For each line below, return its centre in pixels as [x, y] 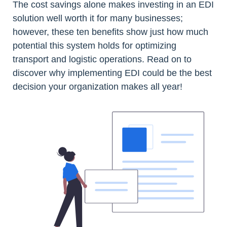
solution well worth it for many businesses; [98, 18]
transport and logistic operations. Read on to [102, 59]
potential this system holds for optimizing [94, 45]
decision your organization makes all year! [98, 86]
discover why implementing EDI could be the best [112, 73]
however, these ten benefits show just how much [110, 32]
